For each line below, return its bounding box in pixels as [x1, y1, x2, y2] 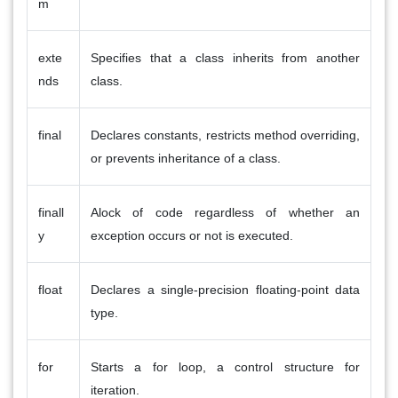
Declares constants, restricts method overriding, [91, 127, 360, 142]
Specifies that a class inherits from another [91, 50, 360, 65]
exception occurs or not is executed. [91, 227, 293, 243]
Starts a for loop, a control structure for [91, 359, 360, 374]
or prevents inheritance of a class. [91, 150, 281, 165]
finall [38, 204, 64, 219]
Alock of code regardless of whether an [91, 204, 360, 219]
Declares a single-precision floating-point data [91, 282, 360, 297]
